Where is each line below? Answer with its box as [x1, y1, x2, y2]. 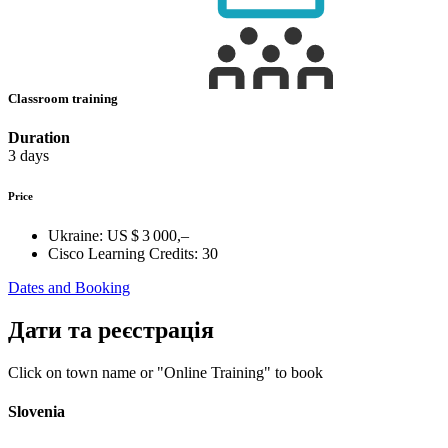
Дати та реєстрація [8, 316, 214, 343]
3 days [8, 147, 49, 165]
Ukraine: [48, 227, 103, 244]
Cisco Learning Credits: [48, 245, 198, 262]
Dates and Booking [8, 279, 130, 296]
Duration [8, 129, 70, 147]
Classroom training [8, 90, 121, 106]
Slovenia [8, 403, 65, 421]
